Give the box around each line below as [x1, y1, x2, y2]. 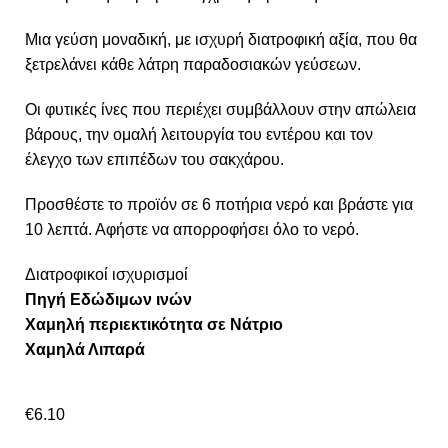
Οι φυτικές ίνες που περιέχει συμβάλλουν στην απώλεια [25, 101, 416, 118]
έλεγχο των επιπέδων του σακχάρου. [25, 151, 284, 168]
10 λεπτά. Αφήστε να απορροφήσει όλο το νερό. [25, 221, 359, 238]
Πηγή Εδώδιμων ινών [25, 291, 192, 308]
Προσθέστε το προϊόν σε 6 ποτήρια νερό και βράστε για [25, 196, 413, 213]
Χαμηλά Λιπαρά [25, 341, 145, 358]
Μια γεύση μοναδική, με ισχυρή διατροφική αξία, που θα [25, 31, 417, 48]
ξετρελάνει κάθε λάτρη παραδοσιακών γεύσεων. [25, 56, 361, 73]
